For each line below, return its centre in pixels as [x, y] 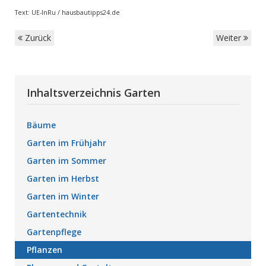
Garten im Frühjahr [66, 143]
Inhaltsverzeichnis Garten [94, 93]
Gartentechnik [57, 214]
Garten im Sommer [66, 161]
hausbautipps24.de [91, 12]
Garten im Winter [63, 196]
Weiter [230, 38]
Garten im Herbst [63, 178]
